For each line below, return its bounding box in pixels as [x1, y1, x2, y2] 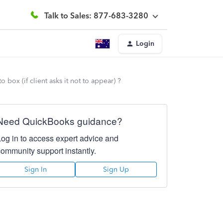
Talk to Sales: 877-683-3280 [44, 10, 148, 20]
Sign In [24, 165, 47, 174]
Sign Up [103, 165, 129, 174]
